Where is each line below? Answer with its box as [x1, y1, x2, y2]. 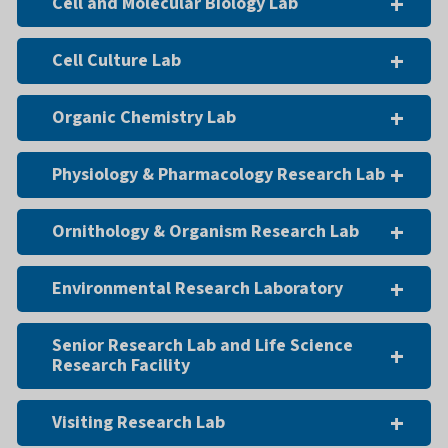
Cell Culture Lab [51, 47, 181, 73]
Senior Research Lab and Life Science [51, 332, 353, 358]
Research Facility [51, 352, 190, 378]
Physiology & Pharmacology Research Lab [51, 161, 385, 187]
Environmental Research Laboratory [51, 275, 343, 301]
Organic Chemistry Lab [51, 104, 236, 130]
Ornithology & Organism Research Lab [51, 218, 359, 244]
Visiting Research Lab [51, 409, 225, 435]
